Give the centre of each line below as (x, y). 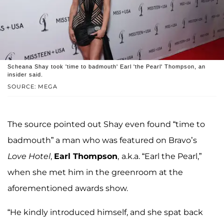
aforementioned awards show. (68, 188)
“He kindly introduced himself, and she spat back (105, 212)
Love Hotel (29, 156)
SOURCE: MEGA (32, 87)
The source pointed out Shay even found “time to (106, 124)
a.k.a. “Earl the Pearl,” (161, 156)
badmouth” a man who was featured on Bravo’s (102, 140)
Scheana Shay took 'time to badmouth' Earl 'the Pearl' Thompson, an (106, 67)
